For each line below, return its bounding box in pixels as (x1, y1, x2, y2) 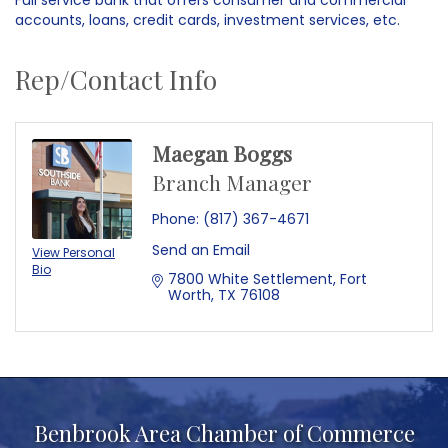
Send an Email (152, 239, 250, 260)
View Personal (32, 243, 115, 261)
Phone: (152, 208, 199, 229)
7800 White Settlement (168, 268, 333, 289)
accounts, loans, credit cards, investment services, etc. (15, 9, 400, 30)
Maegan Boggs (152, 138, 292, 167)
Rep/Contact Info (15, 61, 217, 97)
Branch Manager (152, 167, 312, 196)
